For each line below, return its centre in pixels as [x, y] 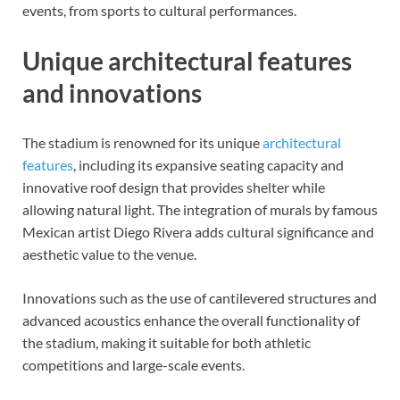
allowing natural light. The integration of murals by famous [200, 209]
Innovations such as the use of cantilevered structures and [200, 297]
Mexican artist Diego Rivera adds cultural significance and [198, 231]
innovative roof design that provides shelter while [174, 187]
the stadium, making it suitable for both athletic [167, 342]
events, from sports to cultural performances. [159, 11]
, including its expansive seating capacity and [208, 164]
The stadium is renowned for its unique [142, 142]
